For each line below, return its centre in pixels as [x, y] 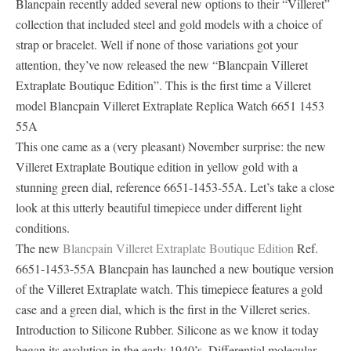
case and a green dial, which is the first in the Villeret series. [163, 309]
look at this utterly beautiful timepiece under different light [159, 207]
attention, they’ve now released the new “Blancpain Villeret [162, 65]
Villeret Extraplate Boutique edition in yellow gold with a [157, 166]
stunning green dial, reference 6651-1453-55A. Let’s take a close [175, 187]
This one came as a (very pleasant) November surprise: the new [171, 146]
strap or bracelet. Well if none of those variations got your [157, 44]
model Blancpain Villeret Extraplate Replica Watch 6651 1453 [170, 105]
